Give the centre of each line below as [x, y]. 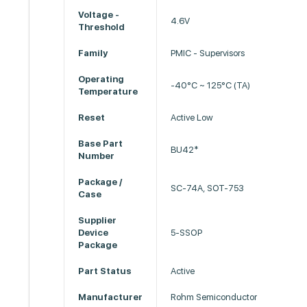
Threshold [102, 27]
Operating [101, 79]
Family [93, 53]
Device [94, 233]
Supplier [98, 220]
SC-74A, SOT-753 [208, 188]
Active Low [192, 118]
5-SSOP [187, 233]
